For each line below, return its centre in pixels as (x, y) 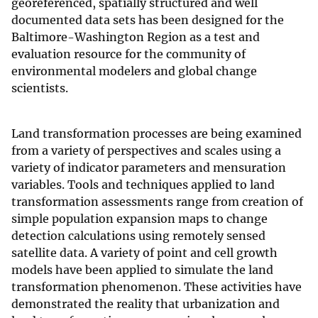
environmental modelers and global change (134, 71)
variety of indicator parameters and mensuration (149, 168)
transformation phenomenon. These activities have (157, 287)
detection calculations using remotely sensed (138, 236)
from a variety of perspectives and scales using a (146, 151)
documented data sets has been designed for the (148, 20)
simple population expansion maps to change (139, 219)
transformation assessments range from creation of (157, 202)
